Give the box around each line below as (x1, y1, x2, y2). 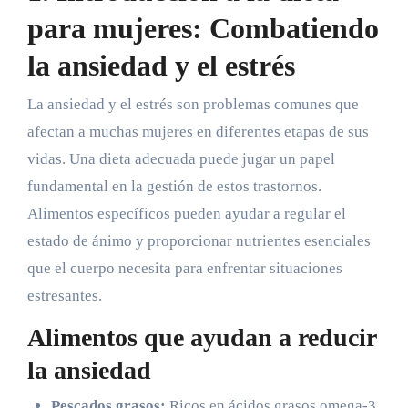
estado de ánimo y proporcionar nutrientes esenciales (26, 231, 371, 250)
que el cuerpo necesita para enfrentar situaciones (26, 259, 342, 277)
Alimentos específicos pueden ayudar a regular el (26, 204, 346, 222)
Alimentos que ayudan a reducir (26, 322, 376, 352)
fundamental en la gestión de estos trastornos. (26, 177, 321, 195)
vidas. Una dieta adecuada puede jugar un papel (26, 149, 335, 168)
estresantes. (26, 286, 102, 304)
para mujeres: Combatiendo (26, 12, 379, 46)
